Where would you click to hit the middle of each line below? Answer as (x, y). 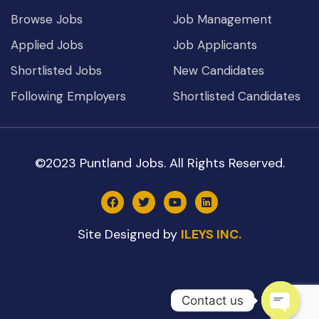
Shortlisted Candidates (237, 96)
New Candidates (219, 70)
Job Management (223, 19)
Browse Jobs (47, 19)
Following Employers (68, 96)
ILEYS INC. (211, 234)
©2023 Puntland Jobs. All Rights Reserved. (159, 163)
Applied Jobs (47, 45)
